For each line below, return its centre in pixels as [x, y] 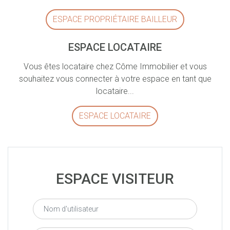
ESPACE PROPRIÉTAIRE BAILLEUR [115, 19]
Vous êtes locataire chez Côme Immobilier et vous [115, 66]
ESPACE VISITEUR [115, 179]
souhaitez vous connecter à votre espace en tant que [115, 79]
